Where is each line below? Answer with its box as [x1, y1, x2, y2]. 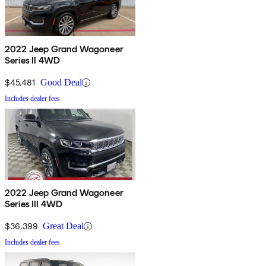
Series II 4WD [5, 55, 61, 66]
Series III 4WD [5, 198, 63, 210]
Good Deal [40, 77, 82, 88]
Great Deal [43, 221, 84, 232]
